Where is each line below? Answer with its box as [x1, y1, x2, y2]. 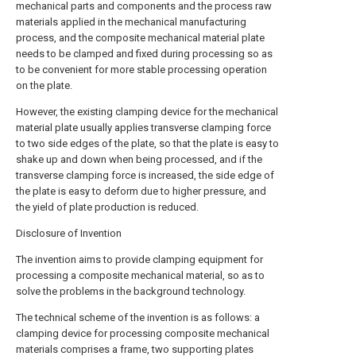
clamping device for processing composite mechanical [16, 327, 269, 339]
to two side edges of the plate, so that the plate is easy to [16, 137, 279, 149]
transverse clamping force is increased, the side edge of [16, 169, 274, 181]
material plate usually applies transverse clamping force [16, 122, 271, 133]
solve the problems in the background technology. [16, 285, 246, 297]
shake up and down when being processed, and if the [16, 153, 262, 165]
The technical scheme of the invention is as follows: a [16, 311, 260, 323]
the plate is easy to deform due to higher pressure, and [16, 185, 266, 197]
